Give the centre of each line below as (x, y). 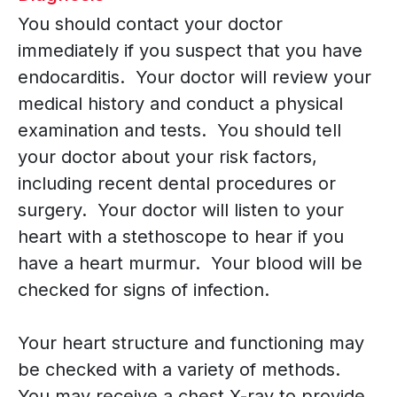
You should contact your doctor (150, 24)
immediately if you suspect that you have (190, 51)
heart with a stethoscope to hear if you (181, 237)
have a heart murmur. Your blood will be (190, 264)
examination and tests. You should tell (179, 131)
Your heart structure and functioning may (191, 343)
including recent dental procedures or (177, 184)
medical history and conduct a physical (180, 104)
